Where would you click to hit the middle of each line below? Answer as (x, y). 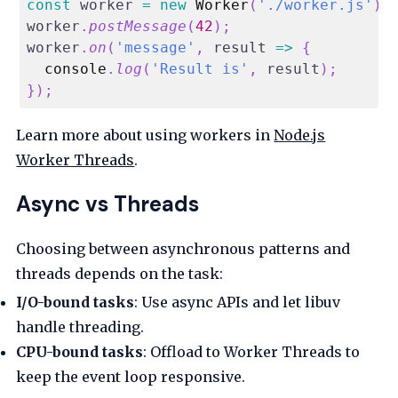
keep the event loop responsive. (131, 377)
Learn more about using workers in (145, 135)
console (76, 69)
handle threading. (80, 327)
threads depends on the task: (120, 274)
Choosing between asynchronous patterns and (183, 249)
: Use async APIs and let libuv (238, 302)
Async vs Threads (108, 204)
